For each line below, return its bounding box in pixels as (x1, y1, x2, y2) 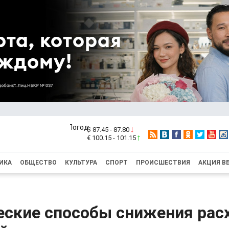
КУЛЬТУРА (65, 159, 97, 166)
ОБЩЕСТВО (20, 159, 57, 166)
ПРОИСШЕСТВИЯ (136, 159, 190, 166)
